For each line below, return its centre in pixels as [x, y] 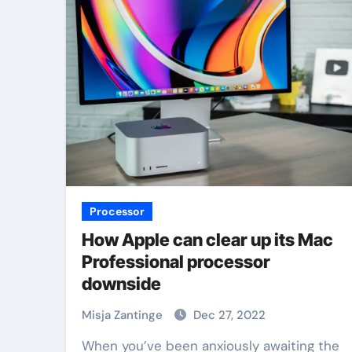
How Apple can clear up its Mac [207, 240]
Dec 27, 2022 [229, 315]
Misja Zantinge [124, 315]
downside [121, 284]
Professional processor [176, 262]
